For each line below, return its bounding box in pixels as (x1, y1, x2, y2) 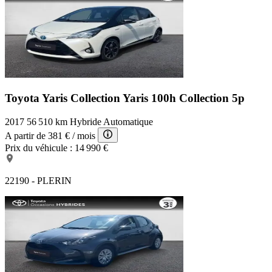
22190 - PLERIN (5, 175, 72, 186)
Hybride (70, 116, 101, 127)
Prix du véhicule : (5, 142, 72, 153)
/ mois (72, 130, 95, 141)
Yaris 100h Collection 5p (123, 91, 245, 104)
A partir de (5, 130, 46, 141)
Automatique (103, 116, 153, 127)
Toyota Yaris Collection (5, 91, 123, 104)
